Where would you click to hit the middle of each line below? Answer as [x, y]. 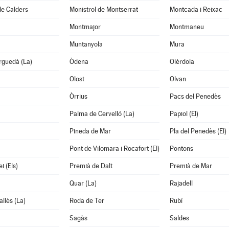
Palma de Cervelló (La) [102, 114]
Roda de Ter [87, 201]
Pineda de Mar [90, 131]
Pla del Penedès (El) [198, 131]
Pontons [181, 148]
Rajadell [181, 183]
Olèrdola [182, 62]
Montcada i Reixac [196, 9]
